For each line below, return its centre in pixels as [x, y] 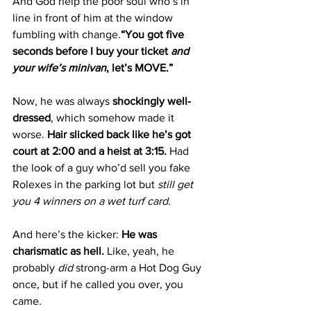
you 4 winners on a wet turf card [90, 201]
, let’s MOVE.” [140, 68]
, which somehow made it [114, 118]
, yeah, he [152, 251]
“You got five [154, 34]
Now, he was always [62, 101]
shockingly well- [152, 101]
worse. [30, 134]
